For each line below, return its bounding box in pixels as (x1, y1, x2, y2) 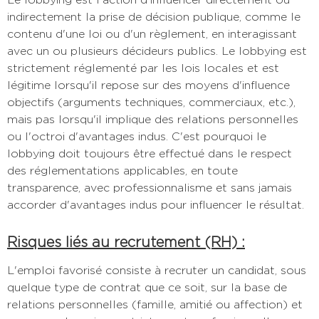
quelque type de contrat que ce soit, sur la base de (7, 280, 287, 294)
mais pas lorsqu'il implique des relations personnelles (7, 112, 298, 126)
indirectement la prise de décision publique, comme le (7, 9, 300, 23)
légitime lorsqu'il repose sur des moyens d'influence (7, 78, 290, 92)
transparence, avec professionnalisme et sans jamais (7, 180, 292, 194)
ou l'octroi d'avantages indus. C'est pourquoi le (7, 129, 266, 143)
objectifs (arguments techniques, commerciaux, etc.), (7, 95, 296, 109)
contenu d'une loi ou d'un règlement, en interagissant (7, 26, 297, 41)
